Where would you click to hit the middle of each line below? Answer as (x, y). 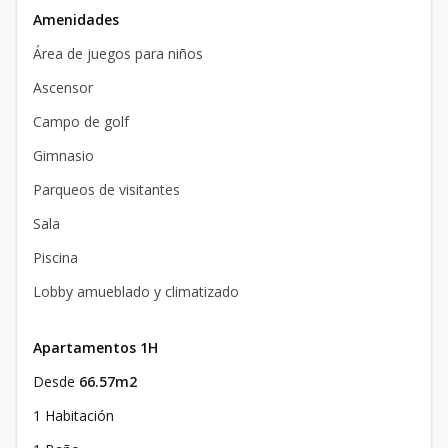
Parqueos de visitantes (106, 190)
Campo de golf (81, 122)
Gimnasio (63, 156)
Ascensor (63, 88)
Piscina (55, 258)
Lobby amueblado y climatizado (136, 292)
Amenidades (76, 20)
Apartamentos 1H (95, 348)
